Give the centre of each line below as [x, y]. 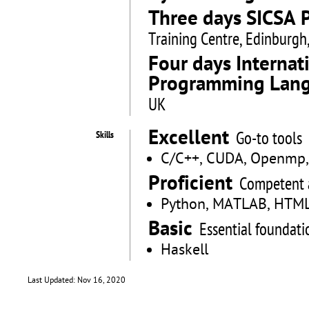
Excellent [189, 139]
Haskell [185, 251]
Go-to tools [269, 140]
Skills [105, 136]
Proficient [190, 185]
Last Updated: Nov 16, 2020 [77, 281]
